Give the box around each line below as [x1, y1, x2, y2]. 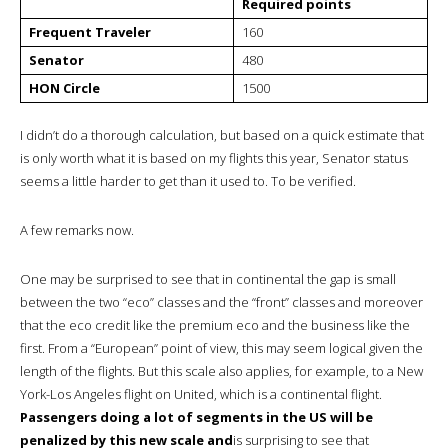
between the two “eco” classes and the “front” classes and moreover [20, 292, 423, 311]
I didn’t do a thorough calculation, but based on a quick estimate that [20, 125, 424, 144]
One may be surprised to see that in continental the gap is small [20, 269, 396, 288]
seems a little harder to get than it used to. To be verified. [20, 171, 356, 190]
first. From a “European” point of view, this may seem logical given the [20, 338, 423, 357]
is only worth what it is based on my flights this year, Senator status [20, 148, 408, 167]
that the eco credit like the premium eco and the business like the [20, 315, 410, 334]
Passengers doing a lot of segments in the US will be [20, 407, 373, 426]
